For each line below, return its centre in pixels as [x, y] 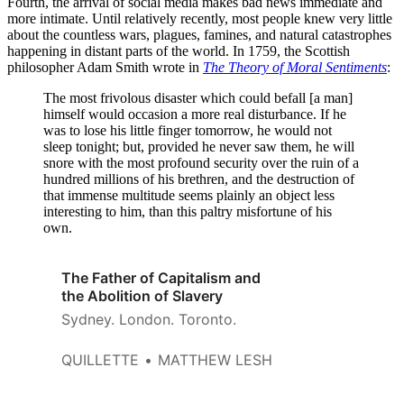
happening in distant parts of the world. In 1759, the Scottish [179, 50]
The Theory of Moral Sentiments [295, 67]
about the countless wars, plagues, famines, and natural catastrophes [199, 34]
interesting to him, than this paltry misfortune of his [188, 211]
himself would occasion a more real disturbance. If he [195, 114]
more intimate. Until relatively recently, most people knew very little [200, 18]
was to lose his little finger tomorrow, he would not [188, 130]
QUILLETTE [100, 359]
